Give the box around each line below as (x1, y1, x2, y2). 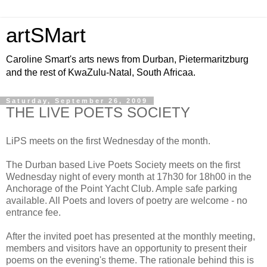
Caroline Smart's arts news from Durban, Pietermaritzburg (6, 54, 249, 64)
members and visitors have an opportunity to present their (6, 243, 247, 253)
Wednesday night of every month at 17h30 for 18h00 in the (6, 171, 252, 182)
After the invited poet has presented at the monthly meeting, (6, 231, 255, 241)
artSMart (6, 24, 86, 46)
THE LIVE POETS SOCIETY (6, 104, 190, 120)
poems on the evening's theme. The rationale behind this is (6, 254, 254, 265)
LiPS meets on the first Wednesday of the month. (6, 135, 210, 146)
